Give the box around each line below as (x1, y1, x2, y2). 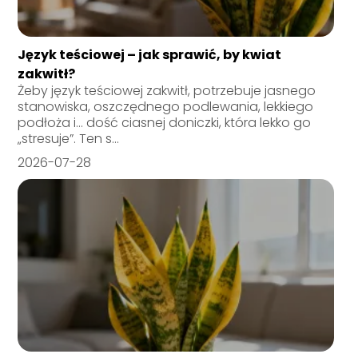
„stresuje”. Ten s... (18, 129, 120, 149)
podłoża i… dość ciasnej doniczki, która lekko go (18, 113, 312, 133)
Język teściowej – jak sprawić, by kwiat (18, 46, 282, 65)
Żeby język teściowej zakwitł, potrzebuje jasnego (18, 82, 316, 101)
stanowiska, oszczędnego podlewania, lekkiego (18, 97, 314, 117)
